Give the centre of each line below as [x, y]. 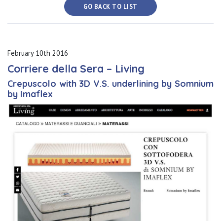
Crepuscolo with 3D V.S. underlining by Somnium [110, 84]
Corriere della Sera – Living [76, 68]
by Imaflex [30, 94]
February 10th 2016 [38, 53]
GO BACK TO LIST [110, 6]
